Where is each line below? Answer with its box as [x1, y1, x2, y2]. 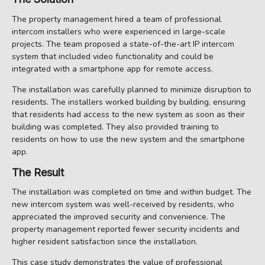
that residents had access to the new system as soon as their [12, 108, 245, 120]
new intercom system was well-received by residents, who [12, 199, 234, 211]
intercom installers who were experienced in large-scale [12, 25, 225, 37]
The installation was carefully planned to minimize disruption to [12, 83, 251, 95]
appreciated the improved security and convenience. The [12, 211, 225, 223]
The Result [12, 166, 64, 179]
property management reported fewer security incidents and [12, 224, 240, 235]
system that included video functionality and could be [12, 50, 214, 62]
